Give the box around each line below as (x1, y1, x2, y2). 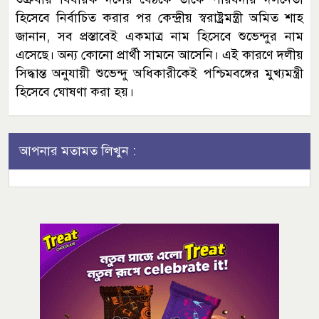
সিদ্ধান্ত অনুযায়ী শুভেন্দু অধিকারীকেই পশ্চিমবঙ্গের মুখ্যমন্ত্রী (16, 65, 303, 81)
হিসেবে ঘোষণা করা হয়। (16, 83, 134, 100)
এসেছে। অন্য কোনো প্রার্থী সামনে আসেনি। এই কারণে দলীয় (16, 46, 303, 63)
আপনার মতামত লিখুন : (19, 142, 136, 159)
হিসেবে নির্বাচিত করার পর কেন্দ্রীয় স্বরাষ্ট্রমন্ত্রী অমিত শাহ (16, 9, 303, 26)
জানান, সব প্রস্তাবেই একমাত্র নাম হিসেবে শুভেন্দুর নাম (16, 28, 303, 44)
